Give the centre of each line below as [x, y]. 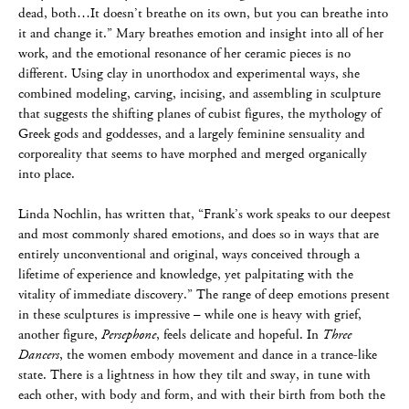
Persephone [129, 335]
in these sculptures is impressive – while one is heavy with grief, [190, 315]
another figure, [60, 335]
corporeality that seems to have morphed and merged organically [193, 154]
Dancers [39, 355]
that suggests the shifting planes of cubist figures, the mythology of [199, 114]
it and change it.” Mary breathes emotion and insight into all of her [201, 33]
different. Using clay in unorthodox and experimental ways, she [189, 73]
